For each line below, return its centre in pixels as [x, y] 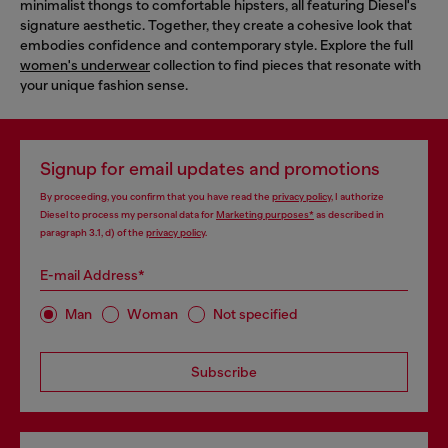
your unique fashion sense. [104, 84]
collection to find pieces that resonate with [285, 64]
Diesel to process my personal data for [128, 214]
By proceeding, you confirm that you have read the [156, 196]
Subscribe [224, 371]
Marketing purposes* [265, 214]
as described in [349, 214]
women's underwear [85, 64]
